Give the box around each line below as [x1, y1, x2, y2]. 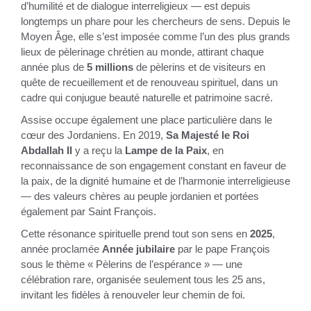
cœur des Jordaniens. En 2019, [21, 130, 163, 141]
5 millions [87, 62, 133, 73]
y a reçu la [75, 145, 122, 156]
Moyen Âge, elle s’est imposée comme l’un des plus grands [21, 31, 290, 42]
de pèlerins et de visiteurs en [136, 62, 265, 73]
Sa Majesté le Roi [166, 130, 249, 141]
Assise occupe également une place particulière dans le [21, 115, 272, 126]
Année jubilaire [102, 244, 175, 255]
